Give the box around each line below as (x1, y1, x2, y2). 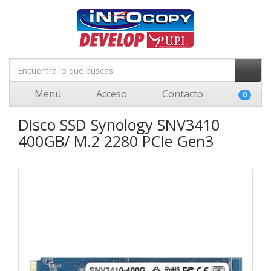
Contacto (160, 87, 203, 100)
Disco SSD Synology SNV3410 (18, 114, 220, 135)
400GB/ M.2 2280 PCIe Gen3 (18, 131, 214, 151)
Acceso (94, 87, 127, 100)
